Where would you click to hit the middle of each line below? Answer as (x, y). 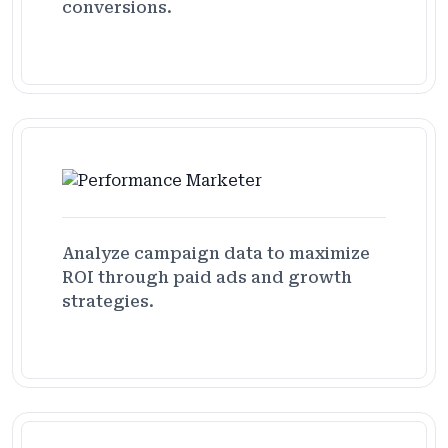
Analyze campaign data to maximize (216, 253)
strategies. (108, 301)
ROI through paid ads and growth (207, 277)
